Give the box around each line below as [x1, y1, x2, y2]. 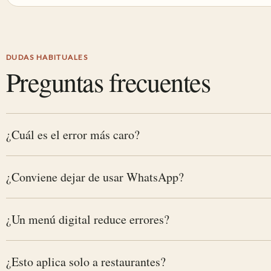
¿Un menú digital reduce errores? [6, 211, 169, 227]
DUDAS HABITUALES [6, 53, 88, 62]
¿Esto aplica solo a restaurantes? [6, 253, 166, 270]
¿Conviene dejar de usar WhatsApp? [6, 169, 184, 185]
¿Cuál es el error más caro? [6, 126, 140, 143]
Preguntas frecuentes [6, 64, 211, 99]
